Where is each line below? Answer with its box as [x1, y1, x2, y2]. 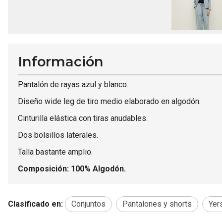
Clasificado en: [8, 199, 63, 209]
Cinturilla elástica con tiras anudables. [18, 113, 148, 123]
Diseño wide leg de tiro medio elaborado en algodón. [18, 96, 201, 106]
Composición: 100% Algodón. [18, 164, 128, 173]
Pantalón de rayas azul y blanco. [18, 79, 128, 89]
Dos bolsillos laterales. [18, 130, 100, 140]
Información [18, 53, 104, 70]
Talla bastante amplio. [18, 147, 93, 157]
